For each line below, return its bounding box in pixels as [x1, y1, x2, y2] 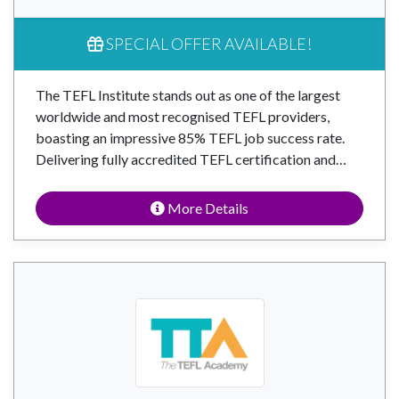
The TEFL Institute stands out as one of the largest [36, 86, 340, 103]
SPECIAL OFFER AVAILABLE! [103, 34, 312, 53]
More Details [165, 199, 248, 216]
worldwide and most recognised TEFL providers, [36, 108, 330, 125]
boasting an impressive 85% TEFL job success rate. [36, 129, 345, 146]
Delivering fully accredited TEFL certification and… [36, 151, 346, 167]
